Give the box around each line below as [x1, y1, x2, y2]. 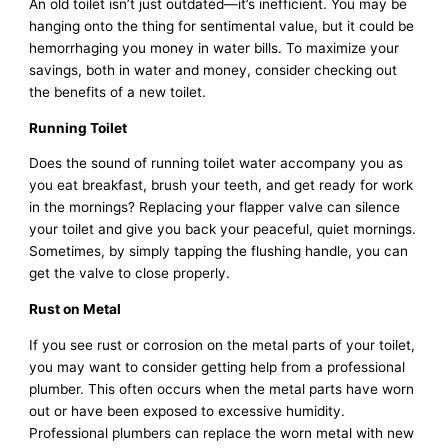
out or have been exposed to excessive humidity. [29, 402, 346, 419]
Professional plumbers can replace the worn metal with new [29, 424, 415, 441]
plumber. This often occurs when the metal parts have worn [29, 380, 415, 397]
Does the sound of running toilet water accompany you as [29, 155, 404, 172]
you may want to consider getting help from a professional [29, 358, 406, 375]
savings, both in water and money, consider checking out [29, 61, 398, 78]
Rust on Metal [29, 300, 122, 317]
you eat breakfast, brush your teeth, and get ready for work [29, 177, 414, 194]
